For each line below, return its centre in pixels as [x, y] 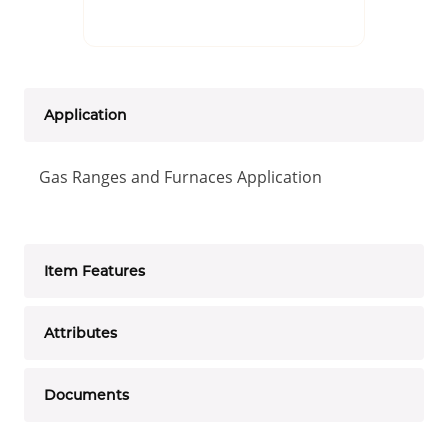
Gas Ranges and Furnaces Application [180, 176]
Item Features [94, 270]
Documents [86, 394]
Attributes [80, 332]
